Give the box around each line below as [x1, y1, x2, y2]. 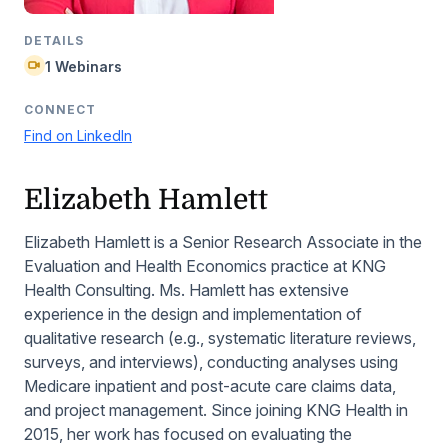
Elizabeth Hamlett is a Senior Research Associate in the [24, 232, 422, 253]
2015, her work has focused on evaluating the [24, 424, 352, 445]
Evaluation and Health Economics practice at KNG [24, 256, 386, 277]
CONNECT [24, 102, 96, 118]
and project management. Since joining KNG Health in [24, 400, 408, 421]
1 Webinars [44, 58, 122, 76]
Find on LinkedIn [24, 127, 132, 145]
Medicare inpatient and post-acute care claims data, [24, 376, 396, 397]
